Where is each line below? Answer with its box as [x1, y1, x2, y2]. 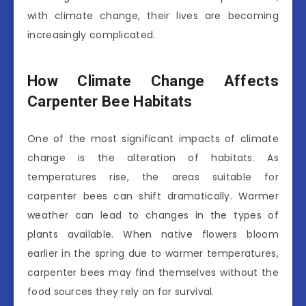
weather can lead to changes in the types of [27, 208, 279, 223]
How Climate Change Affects [27, 72, 279, 89]
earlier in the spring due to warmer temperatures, [27, 247, 279, 261]
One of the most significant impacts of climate [27, 132, 279, 146]
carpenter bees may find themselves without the [27, 266, 279, 280]
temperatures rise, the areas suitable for [27, 170, 279, 184]
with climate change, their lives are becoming [27, 9, 279, 23]
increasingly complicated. [27, 28, 156, 42]
